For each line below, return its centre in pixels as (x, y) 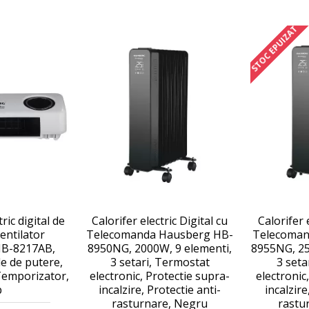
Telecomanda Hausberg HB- (160, 235)
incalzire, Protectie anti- (160, 290)
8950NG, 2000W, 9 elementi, (160, 248)
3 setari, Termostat (160, 262)
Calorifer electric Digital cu (160, 221)
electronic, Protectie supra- (160, 276)
